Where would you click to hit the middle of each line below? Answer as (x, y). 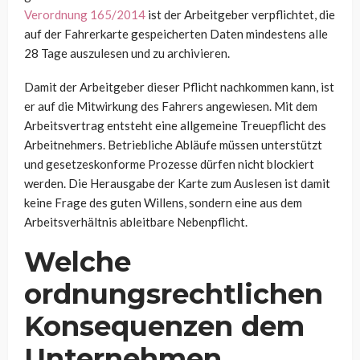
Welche (78, 262)
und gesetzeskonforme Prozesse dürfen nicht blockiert (169, 164)
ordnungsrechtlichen (174, 294)
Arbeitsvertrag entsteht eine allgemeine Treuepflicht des (175, 125)
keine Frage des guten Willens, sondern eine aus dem (163, 202)
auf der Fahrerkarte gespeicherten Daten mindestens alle (176, 33)
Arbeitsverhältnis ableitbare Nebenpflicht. (136, 221)
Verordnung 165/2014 (85, 14)
